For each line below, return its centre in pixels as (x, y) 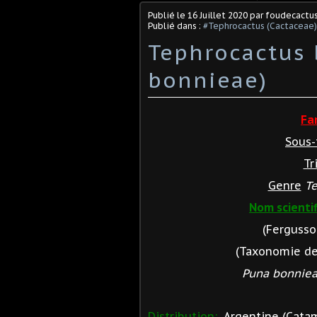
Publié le (168, 15)
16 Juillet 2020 (218, 15)
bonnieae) (208, 79)
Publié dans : (175, 25)
